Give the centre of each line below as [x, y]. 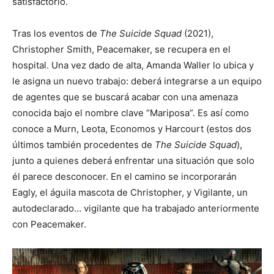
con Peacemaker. [49, 224]
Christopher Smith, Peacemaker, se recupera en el [121, 50]
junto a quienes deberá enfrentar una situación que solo [133, 161]
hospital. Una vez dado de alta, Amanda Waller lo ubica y [133, 65]
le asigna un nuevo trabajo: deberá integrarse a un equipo [137, 81]
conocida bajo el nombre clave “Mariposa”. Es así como [131, 113]
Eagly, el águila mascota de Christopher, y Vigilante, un [130, 193]
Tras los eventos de [56, 34]
